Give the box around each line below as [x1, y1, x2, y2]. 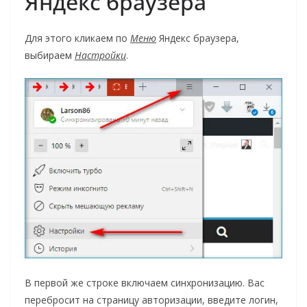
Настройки [75, 48, 126, 62]
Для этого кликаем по [25, 31, 130, 45]
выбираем [25, 48, 75, 62]
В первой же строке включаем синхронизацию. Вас [25, 275, 265, 289]
